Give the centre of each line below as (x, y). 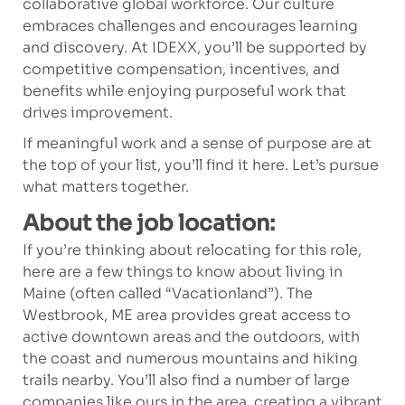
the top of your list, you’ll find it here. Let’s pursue (200, 165)
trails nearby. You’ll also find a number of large (186, 381)
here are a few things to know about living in (182, 272)
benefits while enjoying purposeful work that (184, 91)
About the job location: (148, 224)
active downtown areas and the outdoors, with (191, 337)
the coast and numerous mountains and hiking (190, 359)
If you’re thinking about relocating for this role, (192, 250)
